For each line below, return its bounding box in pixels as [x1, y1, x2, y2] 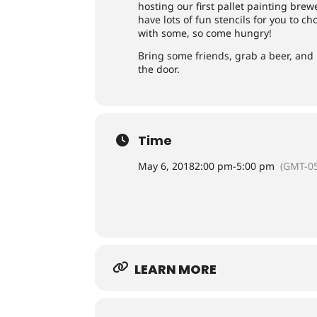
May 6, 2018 [138, 159, 195, 173]
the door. [138, 62, 180, 76]
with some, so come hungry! [138, 26, 272, 40]
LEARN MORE [134, 260, 217, 278]
